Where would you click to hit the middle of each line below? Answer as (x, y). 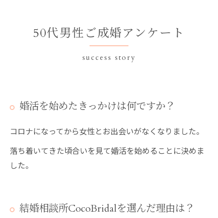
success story (109, 58)
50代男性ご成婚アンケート (109, 33)
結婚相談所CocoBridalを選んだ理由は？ (107, 209)
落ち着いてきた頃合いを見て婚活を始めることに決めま (107, 150)
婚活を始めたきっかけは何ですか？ (97, 106)
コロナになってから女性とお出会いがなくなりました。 (107, 131)
